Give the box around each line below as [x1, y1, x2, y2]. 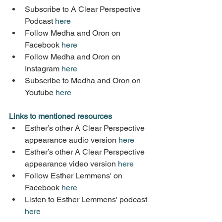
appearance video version [25, 159, 118, 168]
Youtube [25, 87, 55, 97]
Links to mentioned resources [9, 111, 112, 121]
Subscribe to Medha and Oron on [25, 75, 143, 85]
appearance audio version [25, 135, 118, 145]
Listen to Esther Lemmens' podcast [25, 194, 149, 204]
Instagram [25, 63, 61, 73]
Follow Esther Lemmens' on [25, 170, 124, 180]
